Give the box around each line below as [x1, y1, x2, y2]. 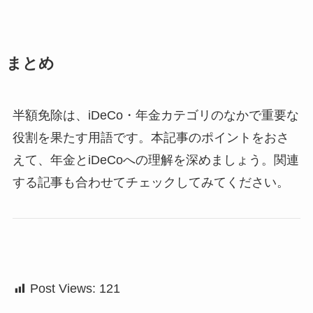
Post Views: [29, 282, 96, 296]
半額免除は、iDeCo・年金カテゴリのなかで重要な [12, 108, 299, 122]
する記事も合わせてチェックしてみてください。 [12, 175, 289, 189]
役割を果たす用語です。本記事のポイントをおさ [12, 130, 289, 145]
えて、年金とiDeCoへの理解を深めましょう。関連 [12, 152, 299, 167]
